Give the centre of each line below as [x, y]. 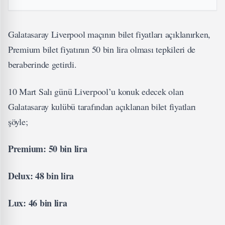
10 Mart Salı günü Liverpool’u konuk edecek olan [96, 91]
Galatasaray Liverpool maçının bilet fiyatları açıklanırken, [109, 34]
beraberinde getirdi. [42, 64]
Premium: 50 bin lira [48, 148]
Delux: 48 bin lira [41, 176]
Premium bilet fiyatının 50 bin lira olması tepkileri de [102, 49]
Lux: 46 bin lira [38, 203]
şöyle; [18, 121]
